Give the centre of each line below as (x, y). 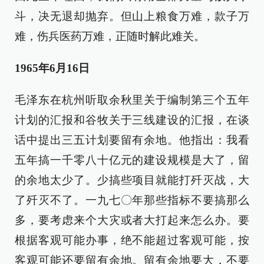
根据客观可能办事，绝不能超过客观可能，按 (132, 240)
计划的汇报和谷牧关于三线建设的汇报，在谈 (132, 120)
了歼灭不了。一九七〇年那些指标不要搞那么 (132, 200)
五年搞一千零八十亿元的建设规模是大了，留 (132, 160)
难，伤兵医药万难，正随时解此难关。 (110, 36)
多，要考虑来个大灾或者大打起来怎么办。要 (132, 220)
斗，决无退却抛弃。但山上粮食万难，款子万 (132, 16)
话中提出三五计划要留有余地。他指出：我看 (132, 140)
